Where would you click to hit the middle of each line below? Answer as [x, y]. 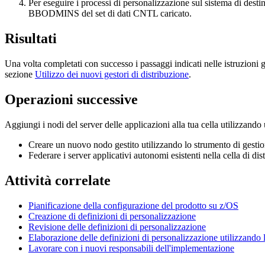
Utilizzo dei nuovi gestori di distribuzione [112, 75]
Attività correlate [58, 180]
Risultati [31, 39]
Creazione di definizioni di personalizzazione [112, 216]
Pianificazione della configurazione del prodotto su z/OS [133, 205]
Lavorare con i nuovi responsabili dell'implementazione [131, 248]
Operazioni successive [71, 100]
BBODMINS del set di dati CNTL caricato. [110, 14]
